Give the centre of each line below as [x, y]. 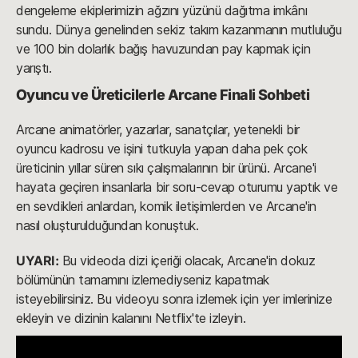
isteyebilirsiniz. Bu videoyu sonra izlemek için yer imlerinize [174, 299]
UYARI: [38, 261]
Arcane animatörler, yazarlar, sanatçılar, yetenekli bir [158, 130]
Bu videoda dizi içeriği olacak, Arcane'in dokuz [187, 261]
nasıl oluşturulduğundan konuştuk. [107, 226]
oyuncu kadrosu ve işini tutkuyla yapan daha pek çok [162, 149]
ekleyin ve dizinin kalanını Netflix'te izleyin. [133, 318]
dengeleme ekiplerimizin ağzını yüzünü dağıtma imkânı [162, 11]
